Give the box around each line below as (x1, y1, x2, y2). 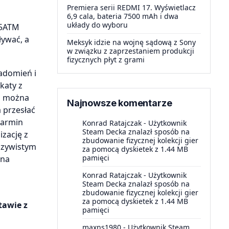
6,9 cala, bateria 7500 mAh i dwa (67, 11, 178, 21)
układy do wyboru (67, 20, 128, 30)
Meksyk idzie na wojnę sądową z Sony (67, 37, 196, 47)
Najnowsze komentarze (67, 98, 172, 108)
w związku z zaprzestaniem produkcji (67, 46, 194, 56)
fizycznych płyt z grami (67, 55, 145, 64)
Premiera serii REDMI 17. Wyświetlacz (67, 3, 196, 12)
